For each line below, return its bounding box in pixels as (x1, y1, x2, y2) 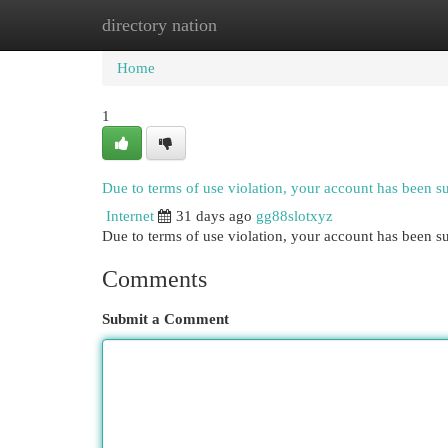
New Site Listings (200, 17, 309, 33)
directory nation (102, 15, 217, 35)
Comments (102, 266, 207, 292)
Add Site (339, 17, 393, 33)
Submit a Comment (102, 311, 229, 327)
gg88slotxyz (256, 208, 333, 224)
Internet (106, 208, 154, 224)
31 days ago (176, 208, 252, 224)
